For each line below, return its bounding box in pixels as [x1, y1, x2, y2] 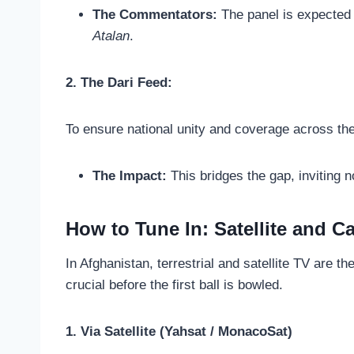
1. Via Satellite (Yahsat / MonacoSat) [66, 324, 292, 340]
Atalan [92, 28, 130, 44]
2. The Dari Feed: [66, 75, 172, 91]
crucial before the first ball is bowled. [66, 277, 283, 293]
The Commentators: [92, 7, 217, 23]
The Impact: [92, 168, 167, 184]
